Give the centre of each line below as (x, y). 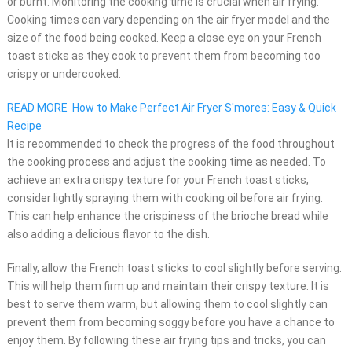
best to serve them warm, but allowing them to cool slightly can (167, 304)
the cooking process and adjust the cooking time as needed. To (166, 162)
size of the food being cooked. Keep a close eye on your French (164, 38)
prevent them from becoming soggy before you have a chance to (170, 323)
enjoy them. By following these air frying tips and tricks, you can (166, 341)
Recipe (24, 126)
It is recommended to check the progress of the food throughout (170, 144)
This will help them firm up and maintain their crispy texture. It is (168, 286)
